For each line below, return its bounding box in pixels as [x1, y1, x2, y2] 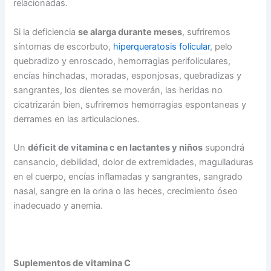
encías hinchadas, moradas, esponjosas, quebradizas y [13, 70, 242, 81]
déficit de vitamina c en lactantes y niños [28, 142, 203, 154]
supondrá [203, 142, 245, 154]
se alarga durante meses [78, 26, 183, 38]
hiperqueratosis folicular [113, 41, 211, 52]
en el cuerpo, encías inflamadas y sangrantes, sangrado [13, 171, 243, 183]
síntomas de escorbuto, [13, 41, 114, 52]
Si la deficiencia [13, 26, 79, 38]
